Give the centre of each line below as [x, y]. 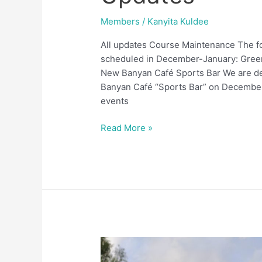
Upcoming [121, 243]
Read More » [127, 128]
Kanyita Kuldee [178, 21]
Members [120, 21]
